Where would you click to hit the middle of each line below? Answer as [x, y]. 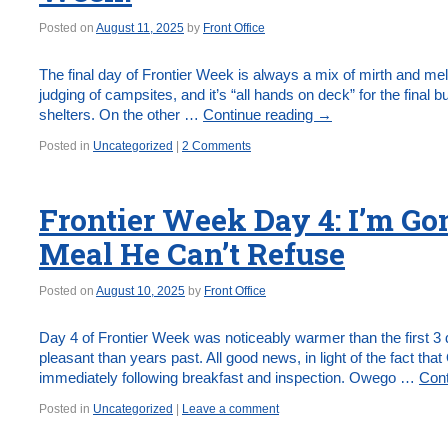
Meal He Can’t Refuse [192, 253]
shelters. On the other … [121, 114]
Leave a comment [230, 409]
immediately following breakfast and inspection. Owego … [229, 377]
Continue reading [260, 114]
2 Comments [216, 146]
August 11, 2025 [140, 28]
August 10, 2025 [140, 291]
